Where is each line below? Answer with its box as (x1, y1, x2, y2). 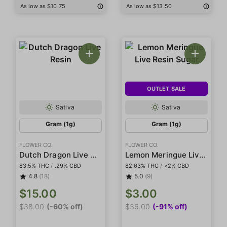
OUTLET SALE (147, 85, 185, 92)
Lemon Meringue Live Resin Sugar (199, 149, 206, 160)
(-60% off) (47, 202, 84, 211)
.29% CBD (54, 162, 81, 169)
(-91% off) (153, 202, 188, 211)
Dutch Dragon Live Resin (90, 149, 97, 160)
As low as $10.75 (20, 2, 65, 10)
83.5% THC (19, 162, 50, 169)
